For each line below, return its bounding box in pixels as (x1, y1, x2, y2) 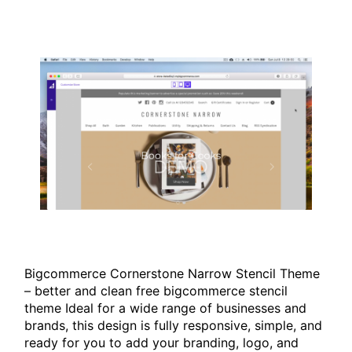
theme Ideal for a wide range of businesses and (24, 299, 307, 316)
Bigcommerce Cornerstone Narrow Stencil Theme (24, 265, 321, 281)
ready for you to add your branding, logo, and (24, 334, 299, 350)
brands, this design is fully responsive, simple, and (24, 317, 323, 333)
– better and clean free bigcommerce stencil (24, 282, 288, 299)
